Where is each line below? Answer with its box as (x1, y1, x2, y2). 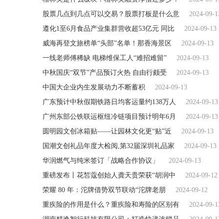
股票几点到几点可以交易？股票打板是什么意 (43, 10, 179, 18)
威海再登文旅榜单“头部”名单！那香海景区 (43, 40, 172, 47)
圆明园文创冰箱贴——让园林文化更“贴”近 (43, 128, 172, 135)
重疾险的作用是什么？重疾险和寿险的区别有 (43, 201, 179, 208)
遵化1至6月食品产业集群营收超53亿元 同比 (43, 25, 175, 32)
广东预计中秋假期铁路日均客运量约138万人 (43, 98, 176, 106)
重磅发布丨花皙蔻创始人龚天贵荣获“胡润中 (43, 172, 175, 179)
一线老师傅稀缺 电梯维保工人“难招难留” (43, 54, 167, 62)
